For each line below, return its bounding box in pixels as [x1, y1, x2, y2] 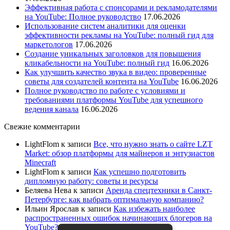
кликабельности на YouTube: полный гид [25, 58, 169, 67]
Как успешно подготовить [93, 167, 186, 176]
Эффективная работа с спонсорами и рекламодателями [25, 3, 217, 12]
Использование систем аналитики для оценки [25, 21, 186, 30]
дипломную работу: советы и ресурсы [25, 176, 158, 185]
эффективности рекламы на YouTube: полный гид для [25, 30, 214, 40]
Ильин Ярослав [25, 204, 79, 213]
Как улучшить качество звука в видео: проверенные [25, 67, 206, 76]
